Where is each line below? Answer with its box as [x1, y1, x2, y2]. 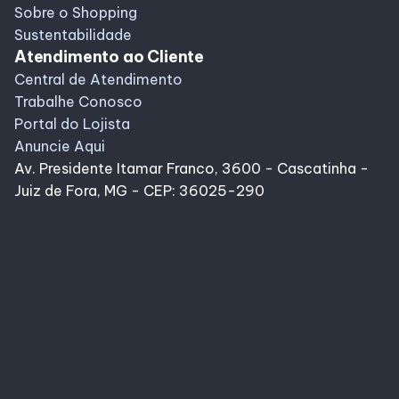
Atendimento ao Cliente [14, 46, 205, 68]
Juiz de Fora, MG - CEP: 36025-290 [14, 182, 265, 200]
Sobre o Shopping [14, 4, 137, 22]
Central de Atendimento [14, 70, 183, 89]
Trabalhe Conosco [14, 93, 142, 111]
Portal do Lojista [14, 115, 130, 134]
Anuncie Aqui [14, 137, 105, 156]
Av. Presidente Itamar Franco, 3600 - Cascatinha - [14, 159, 369, 178]
